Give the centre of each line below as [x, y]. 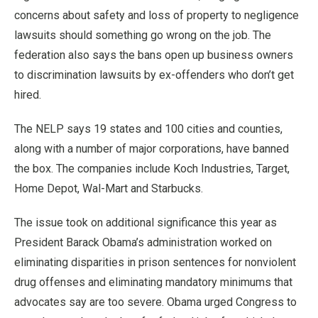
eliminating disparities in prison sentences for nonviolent [155, 262]
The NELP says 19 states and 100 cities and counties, [148, 129]
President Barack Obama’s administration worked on [143, 242]
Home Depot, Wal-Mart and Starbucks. [109, 188]
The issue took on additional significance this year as [146, 223]
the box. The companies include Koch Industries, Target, [152, 169]
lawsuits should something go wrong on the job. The [143, 35]
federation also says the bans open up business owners [154, 55]
